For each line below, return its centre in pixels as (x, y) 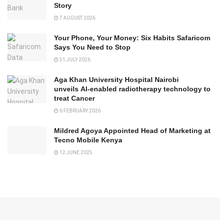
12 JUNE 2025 (75, 152)
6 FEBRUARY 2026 (80, 110)
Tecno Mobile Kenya (88, 140)
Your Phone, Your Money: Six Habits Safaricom (132, 38)
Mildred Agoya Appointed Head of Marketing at (132, 130)
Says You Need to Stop (92, 47)
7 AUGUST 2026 (77, 18)
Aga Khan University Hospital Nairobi (116, 79)
